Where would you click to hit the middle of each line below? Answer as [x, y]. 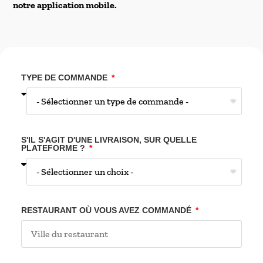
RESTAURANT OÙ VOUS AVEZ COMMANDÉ [107, 210]
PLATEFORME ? [54, 148]
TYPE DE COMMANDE [65, 78]
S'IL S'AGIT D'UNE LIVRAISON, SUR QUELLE [109, 140]
